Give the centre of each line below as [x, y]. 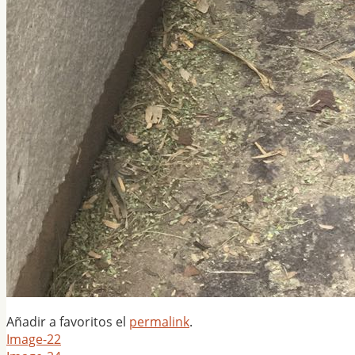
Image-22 [34, 340]
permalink [159, 322]
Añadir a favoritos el [68, 322]
